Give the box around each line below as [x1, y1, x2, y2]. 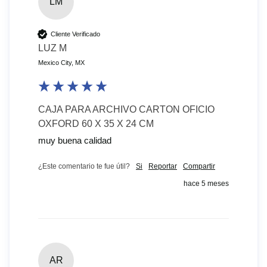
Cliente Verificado [51, 30, 100, 38]
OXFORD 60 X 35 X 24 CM [38, 119, 154, 129]
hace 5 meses [184, 179, 229, 188]
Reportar [148, 162, 177, 171]
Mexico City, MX [38, 59, 85, 67]
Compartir [183, 162, 215, 171]
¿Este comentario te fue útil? [38, 162, 130, 171]
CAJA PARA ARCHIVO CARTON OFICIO [38, 104, 215, 115]
